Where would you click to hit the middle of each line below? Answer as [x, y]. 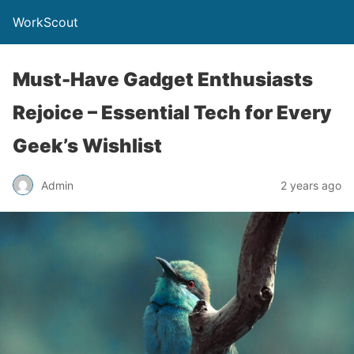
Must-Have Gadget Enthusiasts [163, 79]
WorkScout [45, 22]
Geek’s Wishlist [87, 146]
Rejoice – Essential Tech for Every [172, 113]
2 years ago [311, 185]
